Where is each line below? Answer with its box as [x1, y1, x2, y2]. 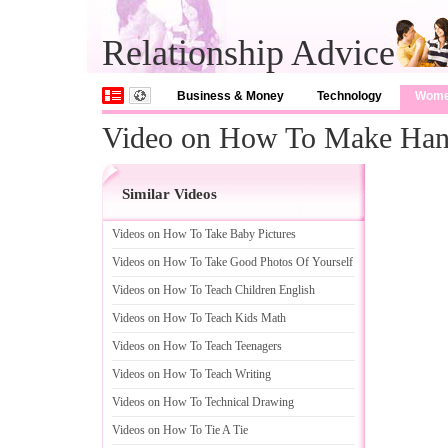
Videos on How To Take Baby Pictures [112, 227, 296, 241]
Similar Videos [122, 186, 217, 202]
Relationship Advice [102, 33, 395, 73]
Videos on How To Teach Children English [112, 283, 315, 297]
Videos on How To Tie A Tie [112, 423, 248, 437]
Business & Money [177, 89, 284, 103]
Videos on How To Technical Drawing [112, 395, 294, 409]
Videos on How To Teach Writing [112, 367, 271, 381]
